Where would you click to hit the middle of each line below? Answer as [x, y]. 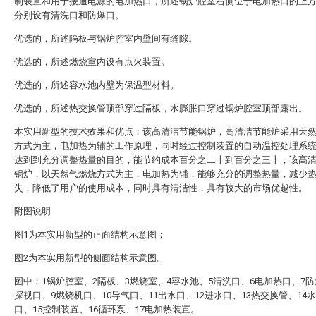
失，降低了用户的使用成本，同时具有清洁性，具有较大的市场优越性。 [161, 188]
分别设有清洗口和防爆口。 [69, 15]
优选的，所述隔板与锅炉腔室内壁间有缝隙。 [106, 38]
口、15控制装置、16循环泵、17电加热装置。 [107, 309]
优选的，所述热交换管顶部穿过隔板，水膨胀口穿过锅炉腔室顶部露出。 [161, 108]
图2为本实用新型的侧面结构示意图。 [90, 258]
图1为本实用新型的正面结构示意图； [90, 235]
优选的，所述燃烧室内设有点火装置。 [92, 62]
